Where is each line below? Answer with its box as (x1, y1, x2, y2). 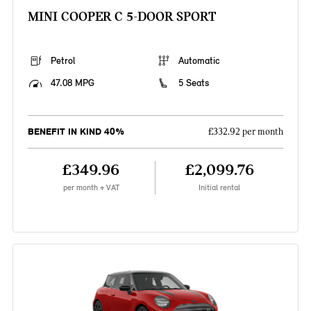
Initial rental (199, 183, 241, 193)
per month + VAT (62, 183, 119, 193)
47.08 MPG (50, 77, 94, 90)
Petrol (50, 55, 75, 67)
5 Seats (178, 77, 209, 90)
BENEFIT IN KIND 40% (27, 126, 124, 138)
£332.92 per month (208, 126, 284, 138)
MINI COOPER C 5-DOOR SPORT (27, 8, 216, 25)
